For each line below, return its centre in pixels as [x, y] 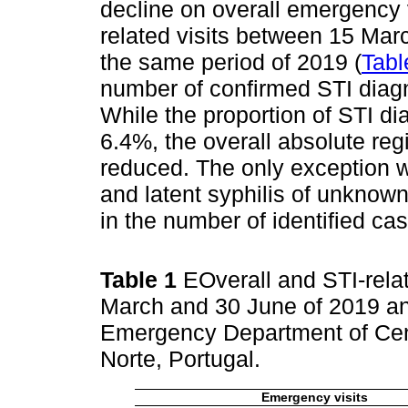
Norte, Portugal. [184, 359]
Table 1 [142, 280]
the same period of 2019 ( [231, 61]
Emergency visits [315, 398]
